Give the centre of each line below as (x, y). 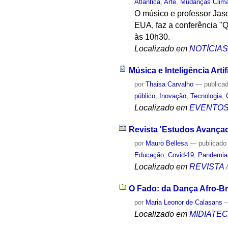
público (145, 96)
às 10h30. (152, 37)
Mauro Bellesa (167, 143)
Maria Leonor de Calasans (184, 202)
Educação (149, 155)
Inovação (173, 96)
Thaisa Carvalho (170, 84)
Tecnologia (206, 96)
